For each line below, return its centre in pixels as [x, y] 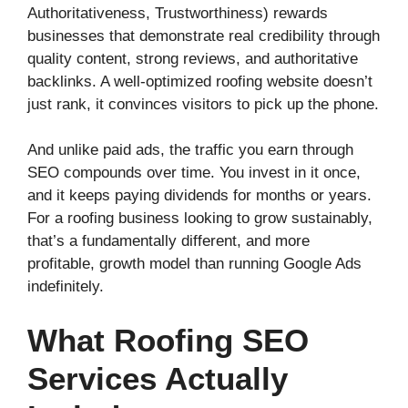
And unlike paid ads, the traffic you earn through [190, 150]
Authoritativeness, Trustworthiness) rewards [178, 13]
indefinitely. [66, 287]
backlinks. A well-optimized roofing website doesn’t [200, 81]
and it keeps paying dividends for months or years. [199, 196]
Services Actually [158, 378]
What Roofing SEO [168, 340]
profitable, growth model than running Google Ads [194, 264]
